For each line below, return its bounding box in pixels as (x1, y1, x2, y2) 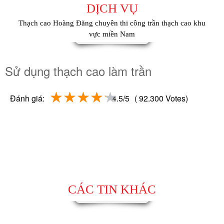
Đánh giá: (10, 92, 44, 104)
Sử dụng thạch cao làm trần (5, 61, 151, 79)
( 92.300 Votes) (134, 92, 188, 104)
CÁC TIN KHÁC (68, 182, 156, 196)
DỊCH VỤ (86, 1, 138, 15)
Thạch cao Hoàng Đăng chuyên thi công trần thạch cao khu (18, 18, 205, 27)
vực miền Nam (89, 29, 135, 38)
